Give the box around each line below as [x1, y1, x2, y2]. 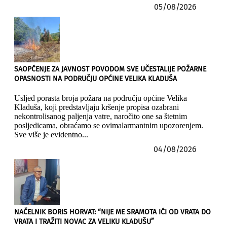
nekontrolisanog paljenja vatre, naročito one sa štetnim [14, 112, 187, 121]
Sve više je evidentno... [14, 130, 88, 139]
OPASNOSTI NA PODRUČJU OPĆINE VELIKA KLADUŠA [14, 74, 177, 84]
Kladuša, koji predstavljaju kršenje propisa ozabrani [14, 103, 179, 112]
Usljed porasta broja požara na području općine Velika [14, 94, 187, 103]
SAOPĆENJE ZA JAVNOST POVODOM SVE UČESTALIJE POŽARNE [14, 65, 206, 74]
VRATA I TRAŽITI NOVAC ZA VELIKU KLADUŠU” [14, 217, 154, 226]
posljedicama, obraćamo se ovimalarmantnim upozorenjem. [14, 121, 203, 130]
